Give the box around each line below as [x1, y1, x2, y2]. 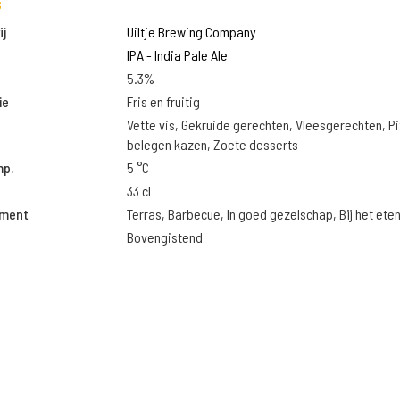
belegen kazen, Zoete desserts [126, 136, 298, 153]
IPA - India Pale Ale [126, 46, 228, 63]
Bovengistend [126, 229, 203, 246]
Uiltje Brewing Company [126, 23, 256, 40]
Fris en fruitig [126, 93, 200, 110]
